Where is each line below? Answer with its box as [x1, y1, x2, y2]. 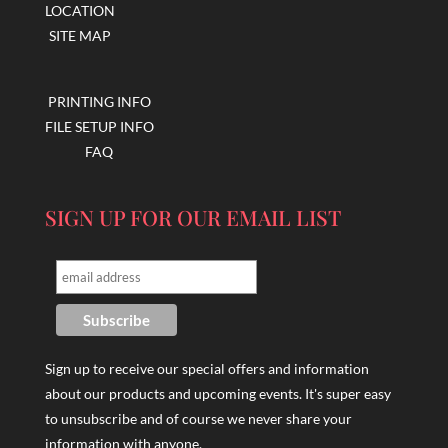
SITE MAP [48, 26, 111, 44]
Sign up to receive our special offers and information [44, 360, 369, 378]
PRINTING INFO [47, 92, 151, 110]
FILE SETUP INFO [44, 117, 154, 135]
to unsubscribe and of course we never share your [44, 410, 352, 428]
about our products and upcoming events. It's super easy [44, 385, 391, 403]
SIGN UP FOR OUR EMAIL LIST [44, 203, 341, 232]
